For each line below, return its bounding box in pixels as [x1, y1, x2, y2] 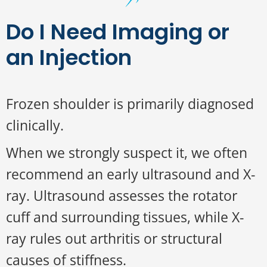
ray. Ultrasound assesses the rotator [6, 186, 237, 205]
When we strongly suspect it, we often [6, 143, 247, 162]
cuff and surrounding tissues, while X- [6, 207, 244, 226]
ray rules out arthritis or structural [6, 229, 222, 248]
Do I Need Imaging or [6, 17, 229, 47]
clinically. [6, 116, 64, 135]
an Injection [6, 42, 132, 73]
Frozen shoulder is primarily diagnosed [6, 94, 254, 113]
